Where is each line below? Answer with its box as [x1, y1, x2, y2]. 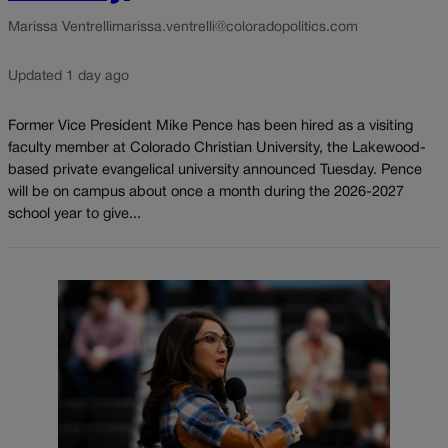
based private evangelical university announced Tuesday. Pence [8, 163, 422, 177]
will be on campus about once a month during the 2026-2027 [8, 185, 404, 199]
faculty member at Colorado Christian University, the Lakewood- [8, 141, 426, 155]
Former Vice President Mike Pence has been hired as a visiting [8, 119, 413, 133]
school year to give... [8, 207, 141, 221]
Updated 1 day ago [8, 69, 129, 83]
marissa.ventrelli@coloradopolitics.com [112, 20, 358, 34]
